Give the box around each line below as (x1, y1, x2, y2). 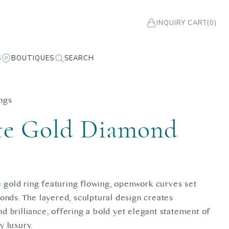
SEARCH (64, 53, 94, 63)
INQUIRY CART (156, 18, 207, 28)
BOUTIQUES (11, 53, 54, 63)
